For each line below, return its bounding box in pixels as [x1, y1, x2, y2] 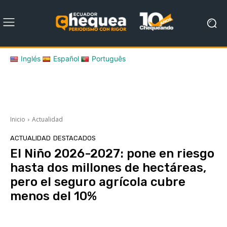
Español [53, 54, 79, 63]
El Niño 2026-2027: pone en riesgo [10, 146, 214, 161]
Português [92, 54, 126, 63]
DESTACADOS [53, 134, 96, 142]
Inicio [10, 115, 25, 124]
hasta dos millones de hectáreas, [10, 160, 206, 175]
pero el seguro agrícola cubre [10, 174, 185, 189]
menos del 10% [10, 188, 97, 203]
